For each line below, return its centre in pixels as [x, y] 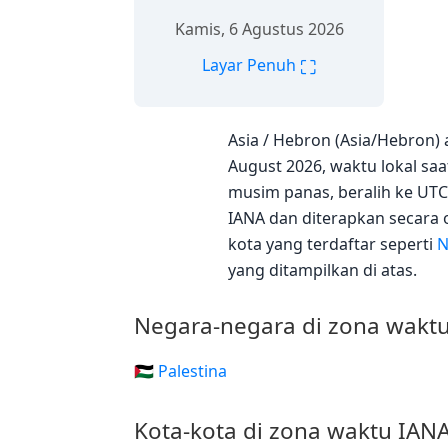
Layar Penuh [251, 64]
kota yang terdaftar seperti [332, 244]
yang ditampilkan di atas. [322, 270]
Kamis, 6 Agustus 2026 [259, 28]
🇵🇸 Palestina [180, 371]
